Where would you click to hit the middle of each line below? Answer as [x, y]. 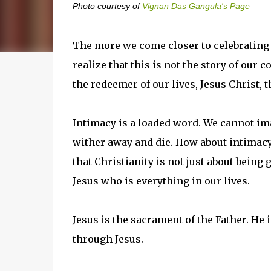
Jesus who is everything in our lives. [161, 181]
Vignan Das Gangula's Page [196, 6]
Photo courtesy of [107, 6]
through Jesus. [108, 239]
